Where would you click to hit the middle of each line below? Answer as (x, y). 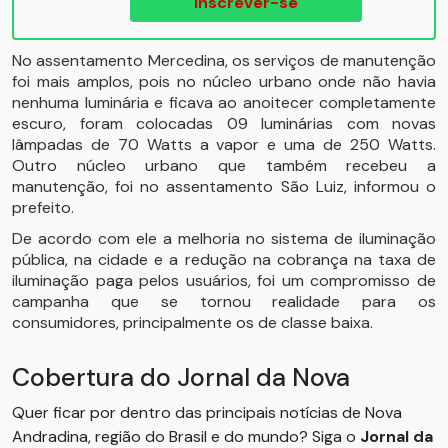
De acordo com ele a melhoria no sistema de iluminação (224, 238)
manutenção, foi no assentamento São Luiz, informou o (224, 186)
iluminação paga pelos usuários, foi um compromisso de (224, 280)
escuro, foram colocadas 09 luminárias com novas (224, 123)
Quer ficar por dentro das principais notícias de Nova (207, 412)
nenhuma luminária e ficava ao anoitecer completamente (224, 102)
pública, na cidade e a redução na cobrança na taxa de (224, 259)
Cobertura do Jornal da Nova (181, 377)
